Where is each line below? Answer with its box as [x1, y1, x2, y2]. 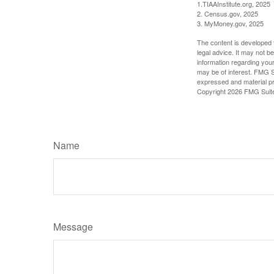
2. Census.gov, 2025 [197, 8, 258, 18]
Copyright [197, 86, 228, 96]
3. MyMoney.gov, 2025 [197, 18, 264, 28]
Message [53, 219, 93, 234]
